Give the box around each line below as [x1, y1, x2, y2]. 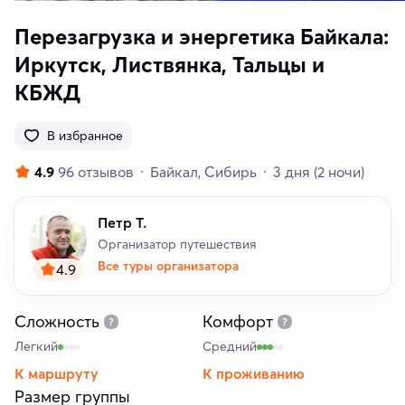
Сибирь [204, 163, 257, 182]
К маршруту [14, 364, 99, 383]
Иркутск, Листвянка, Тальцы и [14, 52, 325, 79]
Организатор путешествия [98, 236, 257, 253]
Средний [202, 338, 257, 355]
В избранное [47, 127, 123, 145]
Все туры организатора [98, 258, 239, 275]
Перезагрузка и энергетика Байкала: [14, 24, 389, 51]
